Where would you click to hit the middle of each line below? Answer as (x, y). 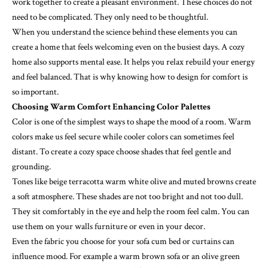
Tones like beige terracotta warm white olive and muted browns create (134, 182)
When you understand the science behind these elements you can (125, 32)
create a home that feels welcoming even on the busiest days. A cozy (128, 47)
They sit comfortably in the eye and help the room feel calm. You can (131, 212)
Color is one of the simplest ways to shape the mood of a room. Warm (132, 122)
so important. (35, 92)
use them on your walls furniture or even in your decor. (109, 227)
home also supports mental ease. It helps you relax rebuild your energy (133, 62)
